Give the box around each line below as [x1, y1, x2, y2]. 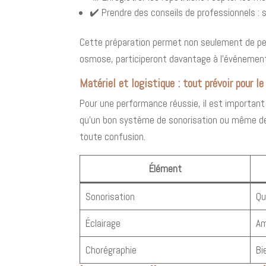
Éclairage [85, 216, 121, 230]
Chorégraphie [85, 243, 137, 256]
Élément [148, 161, 182, 175]
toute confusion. [80, 129, 146, 143]
